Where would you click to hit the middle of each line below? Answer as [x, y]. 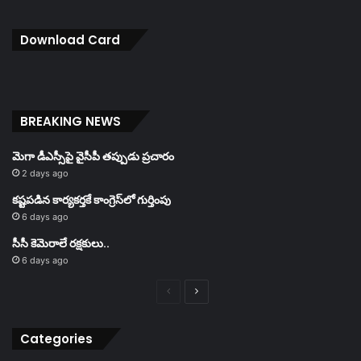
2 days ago [45, 173]
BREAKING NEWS [71, 121]
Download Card [70, 39]
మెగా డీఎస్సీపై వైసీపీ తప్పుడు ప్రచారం [93, 156]
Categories [56, 338]
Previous [189, 290]
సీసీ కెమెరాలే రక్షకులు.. [61, 243]
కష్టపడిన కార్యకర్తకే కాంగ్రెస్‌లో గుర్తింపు [91, 199]
